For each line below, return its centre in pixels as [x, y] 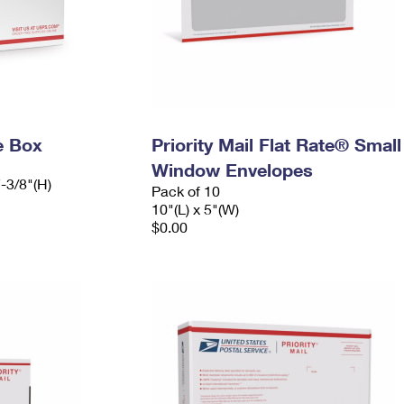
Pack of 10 [185, 191]
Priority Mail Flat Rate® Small [276, 144]
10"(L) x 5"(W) [195, 209]
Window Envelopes [232, 170]
